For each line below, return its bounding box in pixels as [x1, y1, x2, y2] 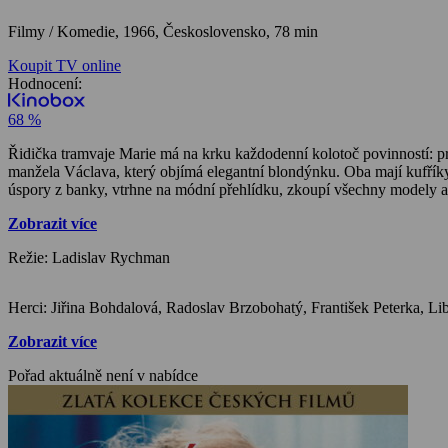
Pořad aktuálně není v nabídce [8, 366, 198, 384]
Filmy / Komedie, [8, 22, 123, 40]
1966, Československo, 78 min [123, 22, 318, 40]
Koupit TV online [8, 56, 121, 74]
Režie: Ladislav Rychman [8, 248, 170, 266]
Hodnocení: [8, 74, 82, 92]
